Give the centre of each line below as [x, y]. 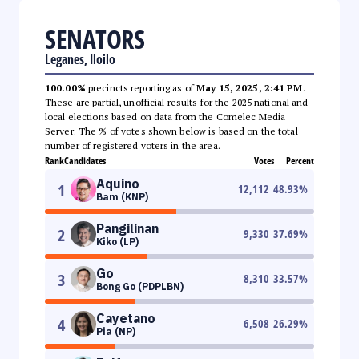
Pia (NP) [116, 331]
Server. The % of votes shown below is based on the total [171, 131]
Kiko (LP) [117, 241]
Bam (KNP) [122, 196]
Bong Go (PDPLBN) [140, 286]
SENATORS [95, 38]
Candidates [85, 160]
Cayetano [126, 318]
